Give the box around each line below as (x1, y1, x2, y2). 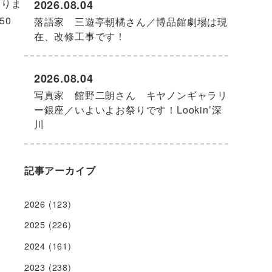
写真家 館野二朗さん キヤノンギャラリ (33, 87, 228, 102)
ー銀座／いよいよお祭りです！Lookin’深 (33, 102, 222, 117)
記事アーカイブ (24, 163, 96, 177)
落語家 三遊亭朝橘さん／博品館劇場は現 (33, 14, 228, 29)
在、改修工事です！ (33, 29, 126, 43)
